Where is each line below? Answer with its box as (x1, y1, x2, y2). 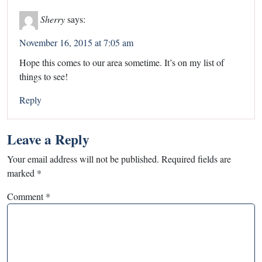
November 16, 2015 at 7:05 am (19, 36, 133, 49)
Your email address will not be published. (7, 152, 159, 165)
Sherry (40, 12, 65, 25)
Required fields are (161, 152, 231, 165)
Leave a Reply (7, 129, 89, 149)
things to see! (19, 70, 68, 82)
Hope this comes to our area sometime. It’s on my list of (19, 56, 224, 68)
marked (7, 166, 37, 179)
